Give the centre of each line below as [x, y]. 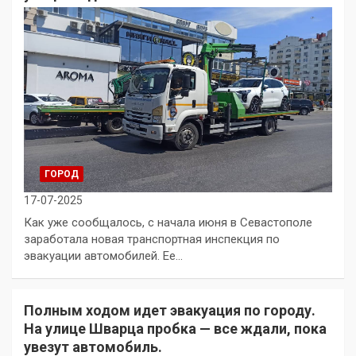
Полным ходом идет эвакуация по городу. [170, 310]
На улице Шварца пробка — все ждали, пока [175, 328]
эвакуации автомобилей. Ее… [103, 255]
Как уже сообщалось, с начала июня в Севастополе [168, 222]
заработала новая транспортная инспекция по [152, 239]
